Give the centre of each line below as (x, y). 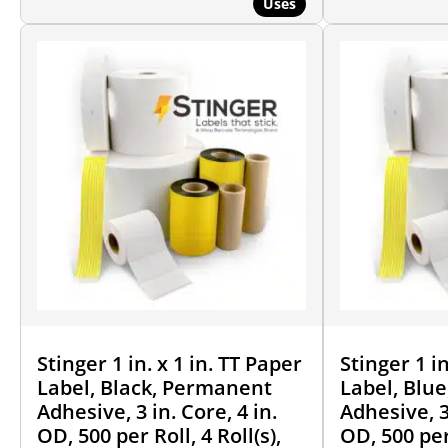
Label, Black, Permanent (154, 387)
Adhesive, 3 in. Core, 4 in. (157, 411)
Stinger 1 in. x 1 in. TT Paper (169, 363)
